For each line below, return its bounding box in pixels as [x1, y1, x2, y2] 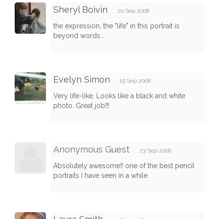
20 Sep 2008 [117, 7, 149, 15]
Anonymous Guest [53, 144, 132, 155]
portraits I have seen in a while [53, 172, 148, 180]
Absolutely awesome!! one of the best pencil [53, 162, 195, 170]
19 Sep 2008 [120, 77, 151, 85]
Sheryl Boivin [53, 4, 108, 15]
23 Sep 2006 [139, 147, 171, 154]
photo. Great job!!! [53, 102, 109, 110]
